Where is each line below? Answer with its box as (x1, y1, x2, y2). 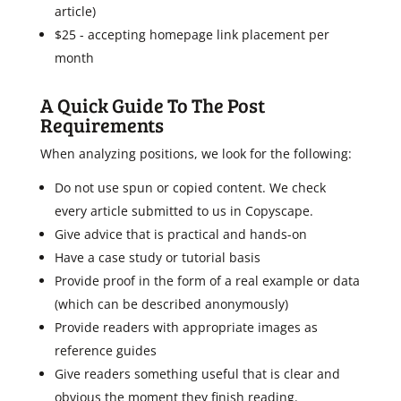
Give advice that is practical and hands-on (54, 226, 307, 243)
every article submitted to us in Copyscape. (54, 202, 313, 219)
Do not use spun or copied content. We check (54, 179, 326, 196)
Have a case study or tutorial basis (54, 249, 260, 266)
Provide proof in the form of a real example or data (54, 272, 360, 289)
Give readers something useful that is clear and (54, 365, 340, 382)
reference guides (54, 342, 157, 359)
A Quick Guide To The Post (39, 91, 265, 118)
